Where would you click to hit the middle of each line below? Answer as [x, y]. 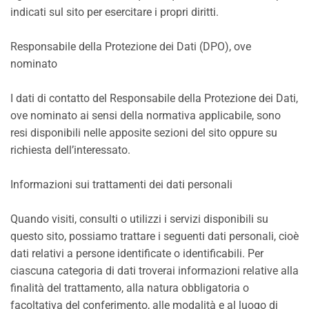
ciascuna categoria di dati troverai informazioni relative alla [154, 271]
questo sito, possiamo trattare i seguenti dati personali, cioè [154, 236]
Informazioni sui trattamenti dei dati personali [121, 185]
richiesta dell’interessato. [70, 150]
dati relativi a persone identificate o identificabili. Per [137, 253]
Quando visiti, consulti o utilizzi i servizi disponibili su [139, 219]
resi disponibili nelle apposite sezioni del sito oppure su [144, 133]
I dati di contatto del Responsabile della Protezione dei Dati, [154, 98]
